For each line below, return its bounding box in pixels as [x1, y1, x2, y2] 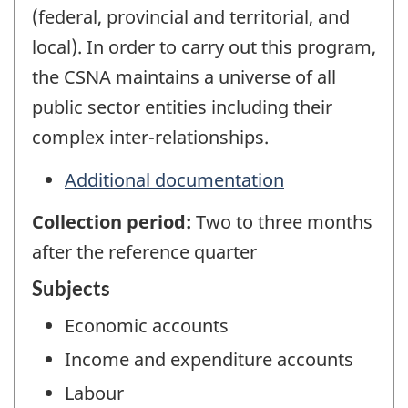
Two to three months [196, 209, 372, 235]
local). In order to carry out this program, [32, 35, 376, 60]
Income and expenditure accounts [65, 346, 353, 372]
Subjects [32, 275, 110, 301]
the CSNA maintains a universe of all [32, 65, 336, 90]
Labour [65, 380, 124, 405]
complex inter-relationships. [32, 125, 269, 150]
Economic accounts [65, 312, 229, 338]
